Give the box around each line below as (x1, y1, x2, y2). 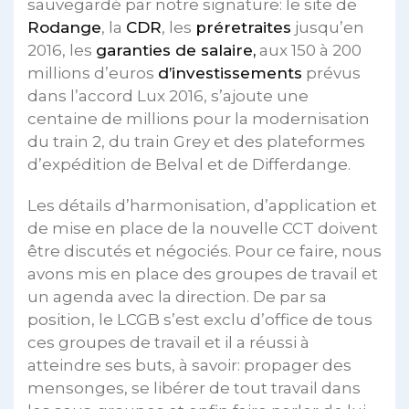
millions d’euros (27, 64, 158, 82)
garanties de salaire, (96, 41, 256, 59)
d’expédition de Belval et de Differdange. (27, 155, 351, 173)
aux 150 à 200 (256, 41, 362, 59)
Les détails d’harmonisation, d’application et (27, 196, 377, 215)
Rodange (27, 18, 101, 37)
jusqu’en (291, 18, 364, 37)
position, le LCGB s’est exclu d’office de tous (27, 310, 372, 329)
